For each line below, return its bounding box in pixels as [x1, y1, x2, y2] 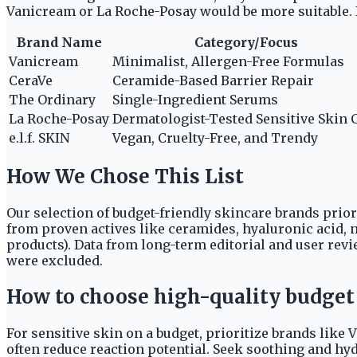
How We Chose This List [6, 163, 244, 189]
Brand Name [16, 33, 102, 50]
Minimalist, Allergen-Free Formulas [112, 53, 344, 69]
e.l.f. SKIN [9, 129, 69, 146]
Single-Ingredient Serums [112, 91, 278, 108]
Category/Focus [194, 33, 298, 50]
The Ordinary [9, 91, 96, 108]
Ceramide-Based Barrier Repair [112, 72, 314, 88]
